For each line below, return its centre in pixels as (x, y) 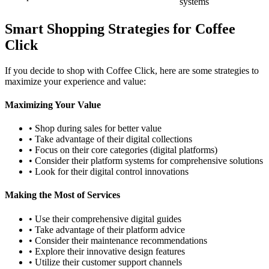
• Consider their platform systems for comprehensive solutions (146, 161)
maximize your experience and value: (75, 81)
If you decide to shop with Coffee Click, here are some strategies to (132, 70)
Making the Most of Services (62, 195)
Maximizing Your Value (53, 104)
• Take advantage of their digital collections (110, 139)
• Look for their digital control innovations (109, 172)
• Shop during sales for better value (95, 128)
